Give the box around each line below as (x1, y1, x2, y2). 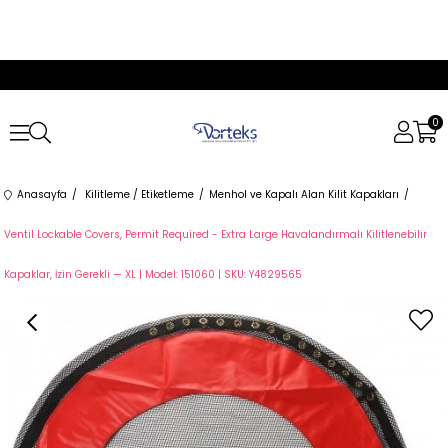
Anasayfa (17, 187, 68, 202)
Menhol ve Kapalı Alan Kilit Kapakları (209, 187, 400, 202)
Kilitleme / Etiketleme (85, 187, 195, 202)
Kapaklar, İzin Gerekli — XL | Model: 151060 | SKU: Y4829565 (4, 267, 303, 282)
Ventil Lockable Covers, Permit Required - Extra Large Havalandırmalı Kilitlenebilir (4, 227, 428, 242)
